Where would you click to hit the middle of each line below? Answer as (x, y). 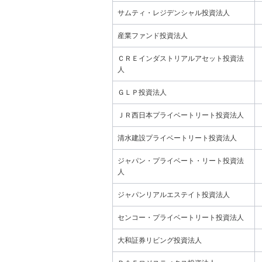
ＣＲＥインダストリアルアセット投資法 (181, 58)
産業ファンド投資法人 (153, 36)
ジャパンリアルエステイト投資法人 (174, 195)
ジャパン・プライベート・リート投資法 (181, 161)
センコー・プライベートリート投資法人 (181, 218)
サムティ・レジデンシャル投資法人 (174, 13)
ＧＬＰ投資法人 (142, 92)
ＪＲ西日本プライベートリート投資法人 (181, 115)
